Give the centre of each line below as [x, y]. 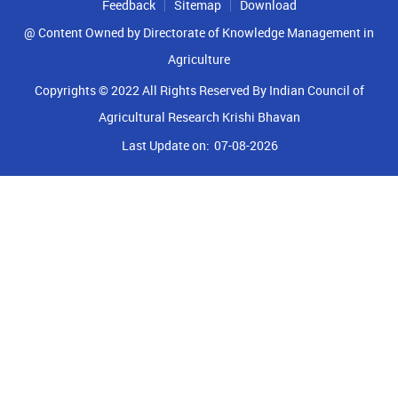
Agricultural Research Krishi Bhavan [199, 117]
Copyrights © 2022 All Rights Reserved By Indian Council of [199, 90]
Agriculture [199, 59]
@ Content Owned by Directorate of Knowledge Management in [199, 32]
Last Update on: [167, 145]
